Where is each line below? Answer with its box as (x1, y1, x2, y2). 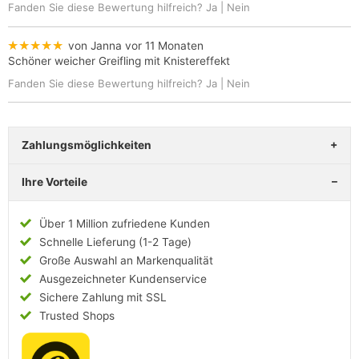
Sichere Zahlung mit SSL (39, 291, 167, 305)
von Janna (64, 39, 125, 53)
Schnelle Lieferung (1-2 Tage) (39, 236, 192, 249)
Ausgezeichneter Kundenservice (39, 272, 208, 286)
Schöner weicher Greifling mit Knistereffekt (8, 54, 230, 68)
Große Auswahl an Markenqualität (39, 254, 214, 268)
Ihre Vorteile (22, 175, 87, 189)
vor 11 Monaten (124, 39, 204, 53)
